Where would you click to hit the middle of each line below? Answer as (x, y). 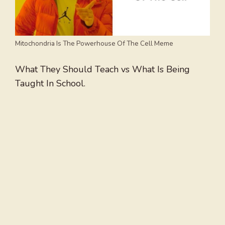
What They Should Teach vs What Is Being (102, 69)
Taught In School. (50, 83)
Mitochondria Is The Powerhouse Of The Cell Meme (94, 43)
